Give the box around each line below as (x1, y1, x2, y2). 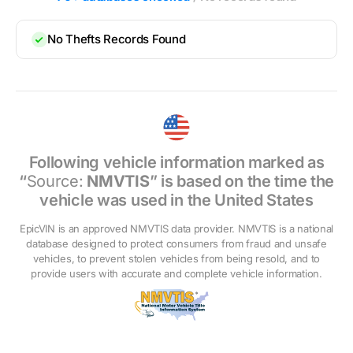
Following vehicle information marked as (28, 152, 325, 172)
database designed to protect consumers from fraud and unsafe (26, 236, 327, 250)
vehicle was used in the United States (39, 190, 314, 210)
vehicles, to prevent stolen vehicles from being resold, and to (32, 251, 321, 265)
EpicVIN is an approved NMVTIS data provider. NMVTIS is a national (19, 221, 334, 235)
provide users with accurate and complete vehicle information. (31, 266, 322, 280)
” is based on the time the (149, 171, 335, 191)
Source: (26, 171, 84, 191)
